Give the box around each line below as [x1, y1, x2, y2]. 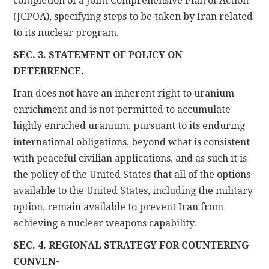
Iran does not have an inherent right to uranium [13, 87, 235, 99]
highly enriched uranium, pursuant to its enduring [13, 119, 246, 131]
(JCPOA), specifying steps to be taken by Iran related [13, 10, 253, 22]
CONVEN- [13, 255, 60, 267]
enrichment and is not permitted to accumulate [13, 103, 231, 115]
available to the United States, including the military [13, 184, 253, 196]
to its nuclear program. [13, 26, 119, 38]
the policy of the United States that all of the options [13, 168, 251, 180]
